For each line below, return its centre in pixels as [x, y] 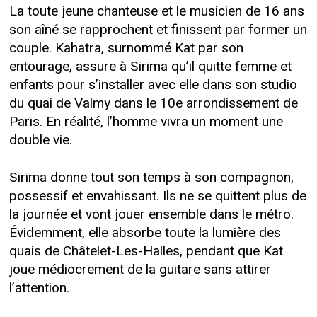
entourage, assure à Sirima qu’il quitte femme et [150, 67]
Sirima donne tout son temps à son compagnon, [151, 177]
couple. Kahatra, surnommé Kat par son [126, 48]
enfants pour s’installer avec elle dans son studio [153, 85]
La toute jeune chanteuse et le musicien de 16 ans [156, 12]
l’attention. [39, 288]
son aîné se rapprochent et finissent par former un [158, 30]
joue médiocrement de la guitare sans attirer [140, 269]
